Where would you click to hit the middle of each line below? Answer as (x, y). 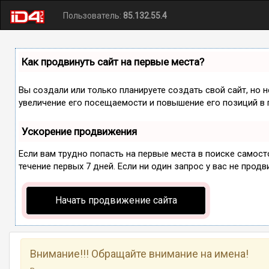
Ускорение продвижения (79, 131)
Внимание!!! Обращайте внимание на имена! (140, 254)
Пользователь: (93, 16)
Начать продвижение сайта (116, 200)
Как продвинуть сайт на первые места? (113, 62)
